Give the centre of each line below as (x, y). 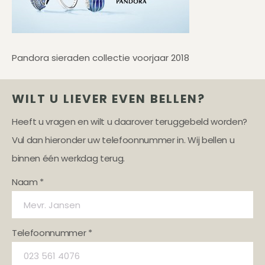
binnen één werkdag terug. (68, 158)
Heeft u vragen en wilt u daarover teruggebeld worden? (130, 122)
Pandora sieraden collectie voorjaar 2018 (101, 58)
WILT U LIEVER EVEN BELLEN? (109, 99)
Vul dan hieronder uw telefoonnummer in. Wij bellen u (123, 140)
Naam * (28, 182)
